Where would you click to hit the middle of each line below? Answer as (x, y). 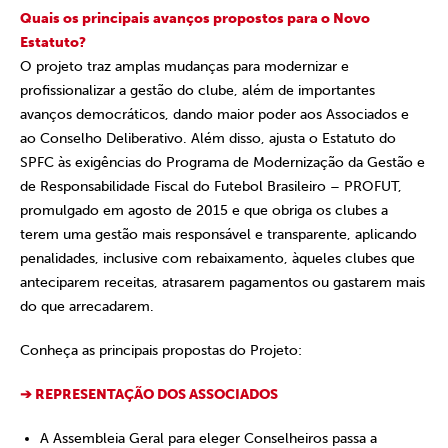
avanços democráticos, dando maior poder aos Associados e (214, 114)
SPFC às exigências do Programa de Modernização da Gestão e (222, 162)
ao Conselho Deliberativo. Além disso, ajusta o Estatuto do (208, 138)
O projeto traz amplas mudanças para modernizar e (184, 66)
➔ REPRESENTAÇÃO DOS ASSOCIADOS (149, 394)
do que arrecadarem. (87, 306)
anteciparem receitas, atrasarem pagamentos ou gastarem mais (222, 282)
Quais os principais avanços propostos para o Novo (195, 18)
